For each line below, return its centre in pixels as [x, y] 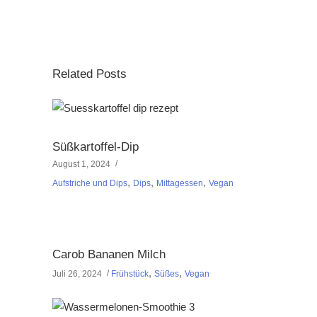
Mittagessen [180, 184]
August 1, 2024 [81, 165]
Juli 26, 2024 [77, 273]
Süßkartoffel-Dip [96, 147]
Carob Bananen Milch [109, 255]
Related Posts [90, 74]
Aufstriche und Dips [90, 184]
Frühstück [130, 273]
